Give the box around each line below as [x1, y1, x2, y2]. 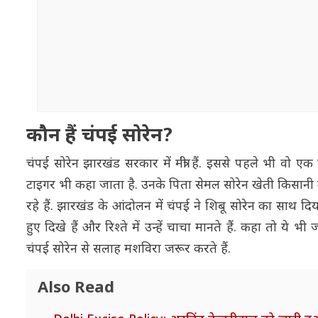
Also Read [38, 278, 114, 299]
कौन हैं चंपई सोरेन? [26, 124, 173, 149]
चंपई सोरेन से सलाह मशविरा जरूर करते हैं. [26, 241, 231, 258]
